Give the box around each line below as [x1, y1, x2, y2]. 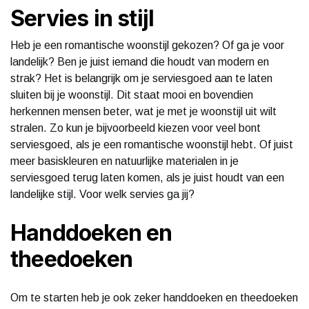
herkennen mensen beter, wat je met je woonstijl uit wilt [10, 105, 277, 117]
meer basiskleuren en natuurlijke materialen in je [10, 154, 239, 167]
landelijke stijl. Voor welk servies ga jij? [10, 188, 195, 200]
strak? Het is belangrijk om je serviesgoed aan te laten [10, 72, 272, 84]
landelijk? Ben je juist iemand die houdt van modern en [10, 55, 269, 68]
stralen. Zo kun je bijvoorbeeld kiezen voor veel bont [10, 121, 261, 134]
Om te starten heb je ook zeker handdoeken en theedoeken [10, 291, 298, 303]
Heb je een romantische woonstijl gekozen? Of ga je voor [10, 39, 284, 51]
